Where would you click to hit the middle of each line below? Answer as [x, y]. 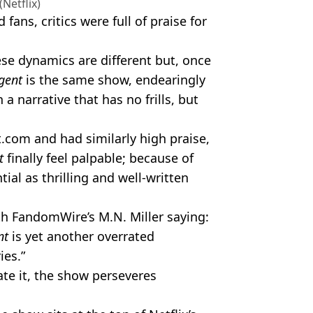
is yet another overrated [83, 236]
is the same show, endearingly [114, 79]
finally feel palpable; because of [100, 158]
